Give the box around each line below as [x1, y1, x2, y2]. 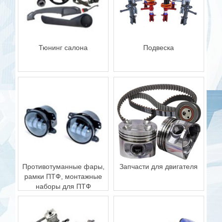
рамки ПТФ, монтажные [24, 172, 103, 181]
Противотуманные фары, [22, 163, 105, 171]
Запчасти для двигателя [119, 163, 198, 171]
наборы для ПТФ [35, 182, 91, 191]
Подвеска [143, 44, 174, 52]
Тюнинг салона [39, 44, 88, 52]
